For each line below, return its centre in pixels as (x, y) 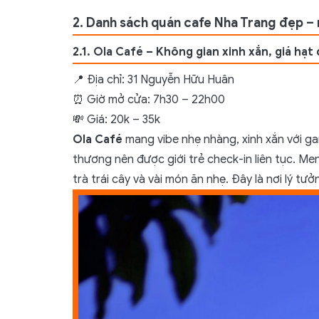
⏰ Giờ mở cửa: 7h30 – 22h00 (150, 100)
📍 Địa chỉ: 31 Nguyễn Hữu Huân (155, 80)
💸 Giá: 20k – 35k (116, 120)
